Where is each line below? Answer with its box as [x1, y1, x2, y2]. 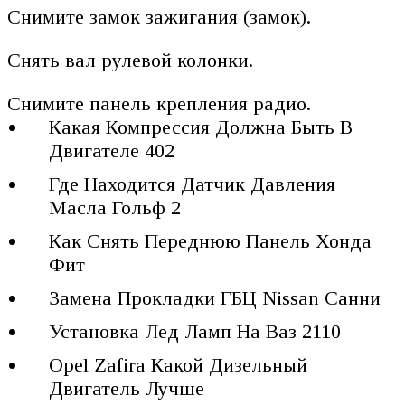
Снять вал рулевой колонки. [7, 49, 253, 72]
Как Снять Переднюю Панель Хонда [49, 230, 372, 253]
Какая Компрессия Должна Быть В [49, 116, 353, 139]
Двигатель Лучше [49, 377, 205, 400]
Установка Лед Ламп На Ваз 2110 [49, 320, 342, 344]
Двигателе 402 [49, 139, 175, 163]
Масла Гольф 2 [49, 196, 182, 220]
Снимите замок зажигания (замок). [7, 5, 311, 29]
